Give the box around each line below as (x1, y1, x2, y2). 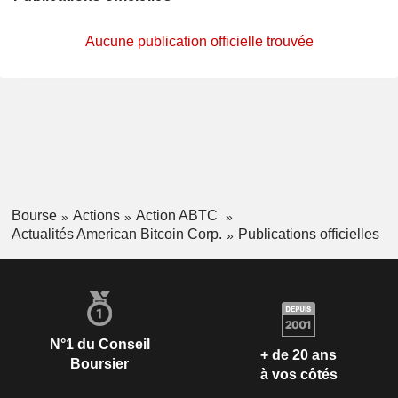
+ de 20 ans (260, 347, 337, 363)
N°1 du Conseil (49, 336, 150, 352)
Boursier (70, 355, 129, 371)
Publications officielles (237, 226, 379, 242)
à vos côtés (259, 367, 338, 383)
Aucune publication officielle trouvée (84, 34, 314, 49)
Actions (72, 208, 120, 223)
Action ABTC (135, 208, 221, 223)
